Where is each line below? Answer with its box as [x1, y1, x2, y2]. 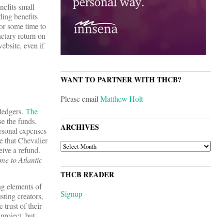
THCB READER [61, 169, 114, 180]
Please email [61, 93, 100, 104]
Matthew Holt [100, 93, 143, 104]
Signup [61, 188, 82, 199]
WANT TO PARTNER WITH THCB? [61, 74, 182, 85]
